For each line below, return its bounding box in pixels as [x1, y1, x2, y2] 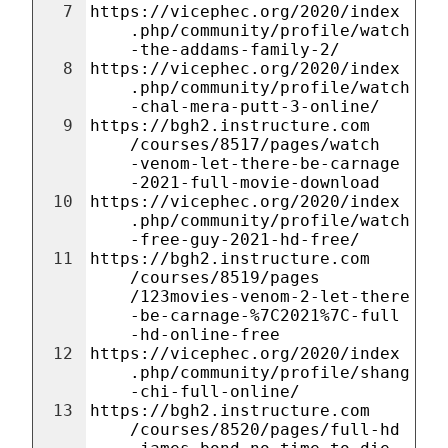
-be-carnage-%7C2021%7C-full [130, 306, 400, 325]
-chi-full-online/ [130, 382, 300, 401]
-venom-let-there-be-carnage [130, 154, 400, 173]
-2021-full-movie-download [130, 173, 380, 192]
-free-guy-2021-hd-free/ [130, 230, 360, 249]
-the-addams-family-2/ [130, 40, 340, 59]
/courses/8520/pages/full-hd [130, 420, 400, 439]
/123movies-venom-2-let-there [130, 287, 410, 306]
